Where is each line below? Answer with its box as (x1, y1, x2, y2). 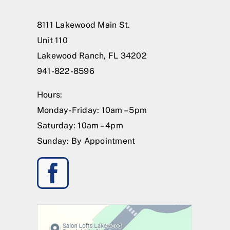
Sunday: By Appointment (37, 136, 136, 146)
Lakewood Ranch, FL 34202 (37, 50, 147, 61)
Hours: (37, 89, 63, 100)
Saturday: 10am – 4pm (37, 120, 123, 130)
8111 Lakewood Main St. (37, 20, 130, 30)
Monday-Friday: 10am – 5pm (37, 105, 147, 115)
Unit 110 (37, 35, 68, 45)
